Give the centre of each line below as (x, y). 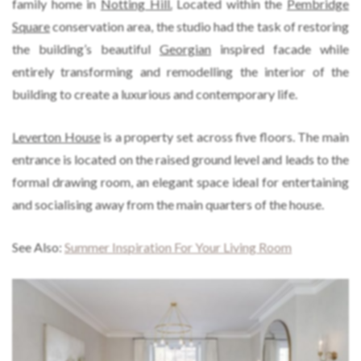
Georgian (185, 48)
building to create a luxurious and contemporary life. (155, 93)
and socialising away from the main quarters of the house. (168, 204)
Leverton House (56, 136)
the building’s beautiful (86, 48)
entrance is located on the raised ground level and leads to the (180, 159)
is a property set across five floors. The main (225, 136)
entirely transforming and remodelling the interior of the (180, 71)
